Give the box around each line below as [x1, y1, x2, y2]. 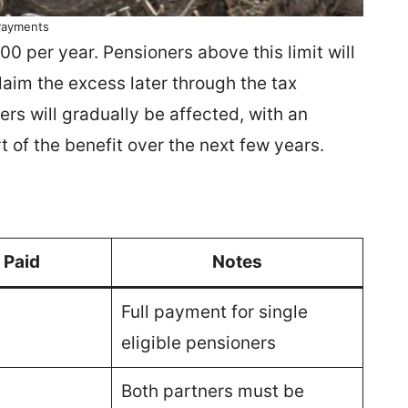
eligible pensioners [120, 332, 276, 353]
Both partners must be [120, 381, 304, 402]
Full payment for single [120, 301, 308, 322]
